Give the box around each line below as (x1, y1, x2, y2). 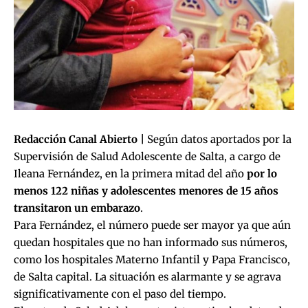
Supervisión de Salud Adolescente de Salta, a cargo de (14, 150, 280, 164)
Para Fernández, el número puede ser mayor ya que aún (14, 219, 291, 232)
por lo (247, 167, 277, 181)
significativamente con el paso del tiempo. (14, 287, 226, 301)
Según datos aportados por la (147, 133, 291, 146)
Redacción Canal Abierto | (14, 133, 147, 146)
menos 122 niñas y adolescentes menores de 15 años (14, 184, 278, 198)
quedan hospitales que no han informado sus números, (14, 236, 287, 250)
